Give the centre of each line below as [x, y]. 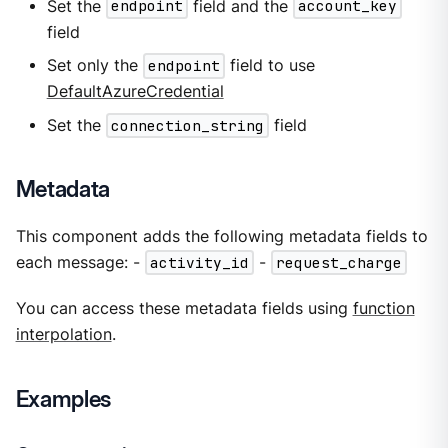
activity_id [199, 263]
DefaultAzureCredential [135, 92]
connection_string [187, 126]
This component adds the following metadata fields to [221, 237]
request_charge [338, 263]
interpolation [63, 335]
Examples [63, 398]
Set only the [94, 66]
